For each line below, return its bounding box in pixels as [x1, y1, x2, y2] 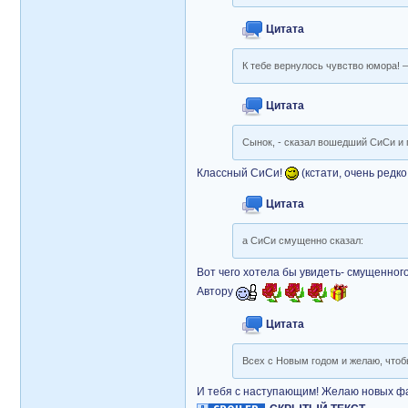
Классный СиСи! [197, 167, 285, 179]
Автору [197, 285, 236, 299]
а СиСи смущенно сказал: [242, 235, 364, 246]
